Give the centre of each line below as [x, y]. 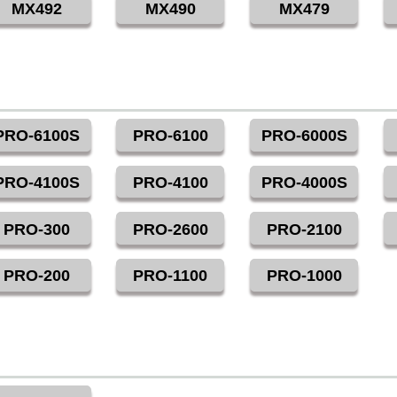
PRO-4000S [304, 182]
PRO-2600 [170, 229]
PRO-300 [37, 229]
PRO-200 [37, 276]
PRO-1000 [304, 276]
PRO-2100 [304, 229]
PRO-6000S [304, 136]
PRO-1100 [171, 276]
